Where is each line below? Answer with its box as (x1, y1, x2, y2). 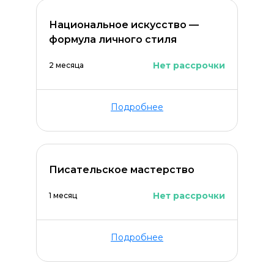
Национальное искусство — (49, 19, 199, 31)
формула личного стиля (49, 34, 177, 45)
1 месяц (49, 191, 77, 200)
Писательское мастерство (49, 164, 194, 176)
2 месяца (49, 61, 84, 70)
